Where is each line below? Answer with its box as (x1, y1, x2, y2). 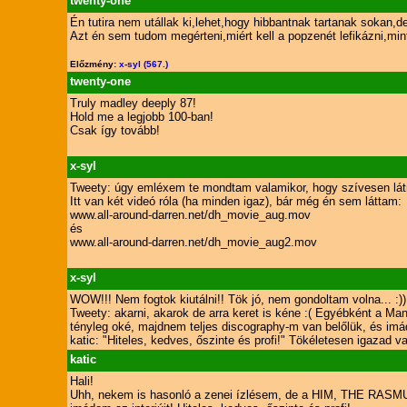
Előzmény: (69, 59, 119, 69)
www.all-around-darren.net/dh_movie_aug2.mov (69, 235, 317, 249)
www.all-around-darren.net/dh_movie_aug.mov (69, 208, 311, 222)
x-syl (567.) (118, 59, 168, 69)
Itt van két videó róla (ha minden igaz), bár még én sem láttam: (69, 194, 402, 208)
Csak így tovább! (69, 124, 160, 137)
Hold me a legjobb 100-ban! (69, 110, 213, 124)
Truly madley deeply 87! (69, 96, 196, 110)
